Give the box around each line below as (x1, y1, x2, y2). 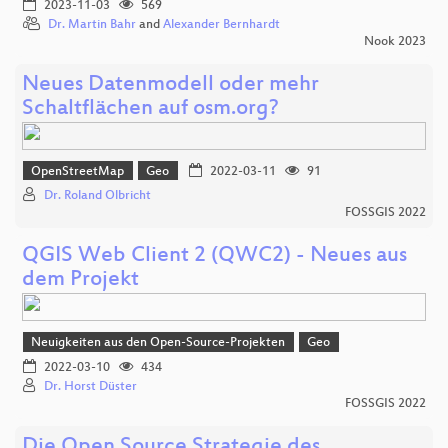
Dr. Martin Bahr (48, 17, 136, 32)
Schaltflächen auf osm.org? (22, 96, 279, 122)
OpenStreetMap (31, 164, 125, 179)
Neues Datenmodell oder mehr (22, 72, 319, 98)
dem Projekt (22, 268, 139, 294)
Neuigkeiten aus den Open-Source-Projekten (31, 336, 286, 351)
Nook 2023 (364, 34, 426, 49)
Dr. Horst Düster (44, 379, 137, 394)
